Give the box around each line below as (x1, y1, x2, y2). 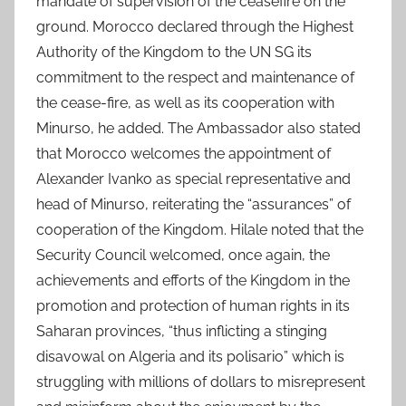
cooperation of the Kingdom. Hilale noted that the (36, 221, 363, 239)
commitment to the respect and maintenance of (36, 69, 354, 87)
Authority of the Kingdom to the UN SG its (36, 43, 312, 62)
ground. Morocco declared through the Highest (36, 18, 353, 36)
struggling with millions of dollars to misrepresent (36, 373, 365, 391)
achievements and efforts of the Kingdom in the (36, 272, 350, 290)
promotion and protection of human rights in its (36, 297, 350, 315)
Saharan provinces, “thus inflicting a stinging (36, 323, 327, 341)
